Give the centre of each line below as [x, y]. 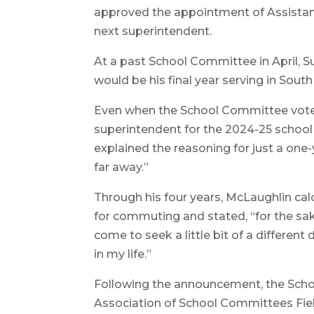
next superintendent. [153, 31]
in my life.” [123, 254]
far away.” [122, 167]
